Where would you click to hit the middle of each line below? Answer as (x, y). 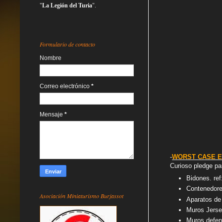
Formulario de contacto (67, 44)
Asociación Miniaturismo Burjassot (82, 195)
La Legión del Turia (67, 5)
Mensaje (52, 114)
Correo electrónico (65, 86)
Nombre (51, 58)
